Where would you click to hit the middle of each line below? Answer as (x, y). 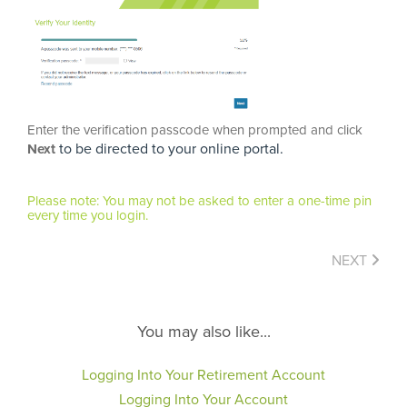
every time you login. (88, 216)
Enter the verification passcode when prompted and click (195, 129)
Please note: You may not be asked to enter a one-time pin (199, 201)
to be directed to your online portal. (169, 149)
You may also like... (203, 331)
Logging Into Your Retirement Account (203, 375)
